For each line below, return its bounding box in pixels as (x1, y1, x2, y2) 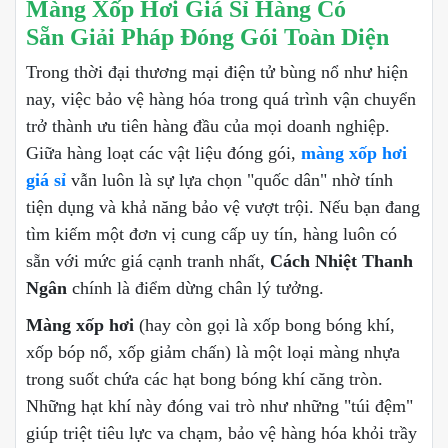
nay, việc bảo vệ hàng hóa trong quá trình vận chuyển (26, 88, 416, 109)
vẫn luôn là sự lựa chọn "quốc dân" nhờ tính (66, 169, 393, 190)
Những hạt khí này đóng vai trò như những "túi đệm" (26, 395, 413, 416)
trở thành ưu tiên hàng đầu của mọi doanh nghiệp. (26, 115, 390, 136)
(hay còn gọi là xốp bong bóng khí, (134, 314, 395, 335)
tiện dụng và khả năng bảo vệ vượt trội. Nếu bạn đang (26, 196, 420, 217)
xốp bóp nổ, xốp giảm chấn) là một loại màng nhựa (26, 341, 400, 362)
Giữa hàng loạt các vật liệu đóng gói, (26, 142, 301, 163)
